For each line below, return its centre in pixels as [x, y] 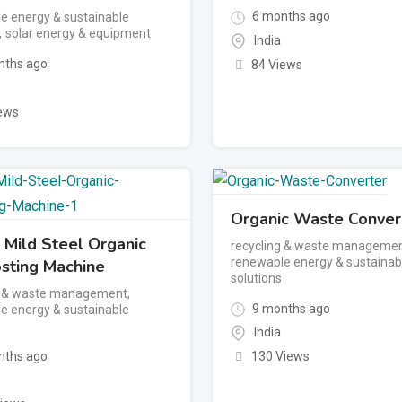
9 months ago [290, 308]
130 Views [280, 357]
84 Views [276, 64]
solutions [257, 278]
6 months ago [290, 17]
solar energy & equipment [78, 33]
